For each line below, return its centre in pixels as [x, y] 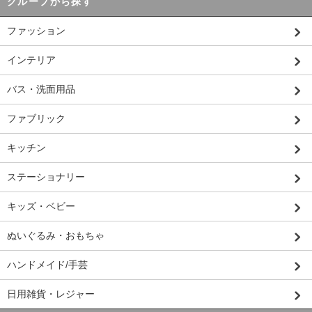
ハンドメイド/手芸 [47, 265]
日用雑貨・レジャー [51, 294]
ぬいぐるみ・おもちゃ [56, 236]
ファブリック [36, 119]
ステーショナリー [46, 177]
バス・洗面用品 [41, 89]
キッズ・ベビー [41, 206]
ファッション [36, 31]
